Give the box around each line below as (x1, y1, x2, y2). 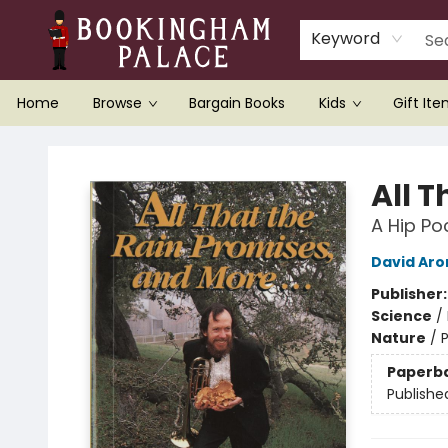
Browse (93, 93, 142, 113)
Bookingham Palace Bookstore (15, 135, 226, 155)
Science (370, 306, 432, 326)
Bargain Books (189, 93, 285, 113)
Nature (370, 328, 426, 348)
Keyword (311, 27, 381, 50)
